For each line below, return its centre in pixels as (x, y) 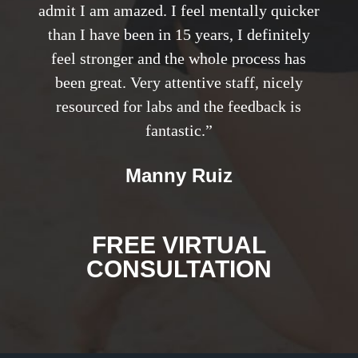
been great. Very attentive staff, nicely (179, 83)
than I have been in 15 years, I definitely (179, 35)
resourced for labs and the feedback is (179, 107)
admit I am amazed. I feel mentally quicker (179, 11)
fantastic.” (179, 131)
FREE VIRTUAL (179, 245)
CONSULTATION (179, 269)
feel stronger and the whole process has (179, 59)
